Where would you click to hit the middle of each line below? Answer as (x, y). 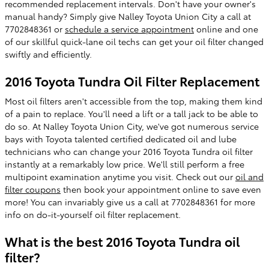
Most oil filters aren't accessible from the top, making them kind (134, 101)
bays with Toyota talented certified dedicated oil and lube (121, 139)
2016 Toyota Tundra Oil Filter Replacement (132, 80)
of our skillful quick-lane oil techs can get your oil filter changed (134, 41)
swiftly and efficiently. (48, 54)
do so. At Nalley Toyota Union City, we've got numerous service (132, 126)
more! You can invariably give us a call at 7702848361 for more (130, 202)
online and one (226, 29)
